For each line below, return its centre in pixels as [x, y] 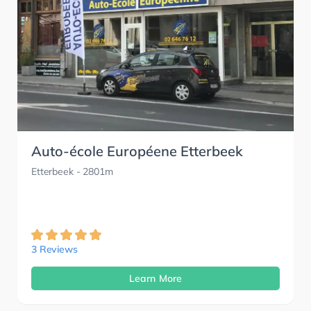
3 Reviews [54, 250]
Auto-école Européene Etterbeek [137, 151]
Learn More [155, 279]
